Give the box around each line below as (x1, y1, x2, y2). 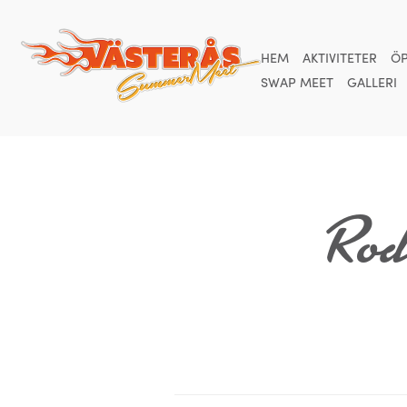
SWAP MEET (260, 73, 333, 91)
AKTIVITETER (302, 48, 377, 66)
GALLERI (346, 73, 397, 91)
